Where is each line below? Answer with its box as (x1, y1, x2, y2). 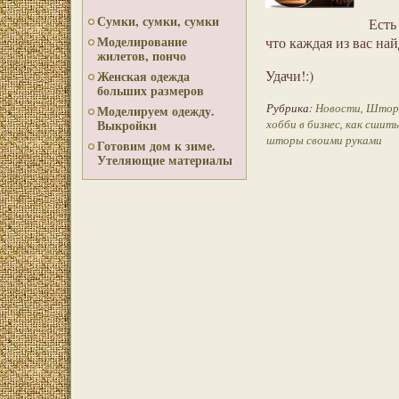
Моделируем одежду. (97, 102, 215, 120)
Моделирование (97, 32, 187, 51)
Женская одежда (97, 67, 190, 85)
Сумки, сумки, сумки (97, 12, 219, 30)
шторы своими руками (266, 132, 382, 149)
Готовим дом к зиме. (97, 136, 216, 155)
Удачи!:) (265, 66, 313, 85)
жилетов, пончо (97, 46, 186, 65)
